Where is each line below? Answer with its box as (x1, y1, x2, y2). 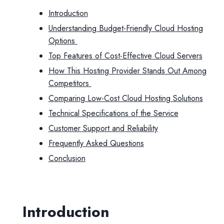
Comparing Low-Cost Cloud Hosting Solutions (48, 92, 203, 104)
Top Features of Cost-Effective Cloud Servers (48, 50, 202, 61)
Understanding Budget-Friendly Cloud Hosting (48, 22, 203, 34)
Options (48, 35, 77, 46)
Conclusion (48, 152, 85, 164)
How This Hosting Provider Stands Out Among (48, 65, 206, 76)
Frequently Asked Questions (48, 137, 144, 149)
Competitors (48, 77, 91, 89)
